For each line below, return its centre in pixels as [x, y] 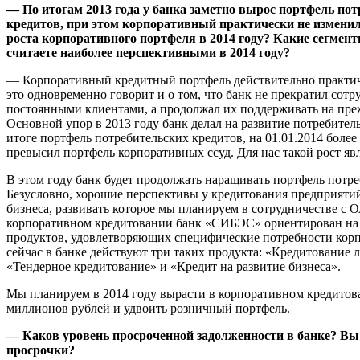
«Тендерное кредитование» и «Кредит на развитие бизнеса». [174, 266]
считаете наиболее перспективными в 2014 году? [148, 52]
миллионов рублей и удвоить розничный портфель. [148, 308]
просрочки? [41, 350]
